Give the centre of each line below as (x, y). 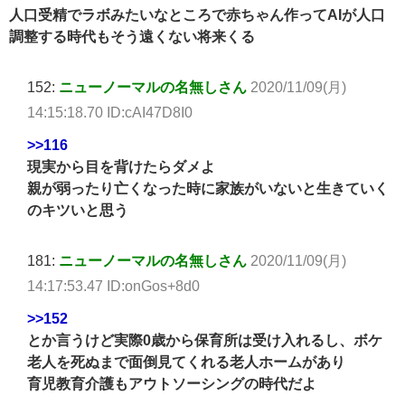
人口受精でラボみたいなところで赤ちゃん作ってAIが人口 (197, 15)
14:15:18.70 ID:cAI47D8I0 (110, 113)
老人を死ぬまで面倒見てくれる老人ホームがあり (186, 362)
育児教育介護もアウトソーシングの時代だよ (172, 384)
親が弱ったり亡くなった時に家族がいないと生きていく (208, 188)
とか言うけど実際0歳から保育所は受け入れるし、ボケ (205, 340)
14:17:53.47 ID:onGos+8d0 (113, 286)
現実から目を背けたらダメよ (121, 167)
